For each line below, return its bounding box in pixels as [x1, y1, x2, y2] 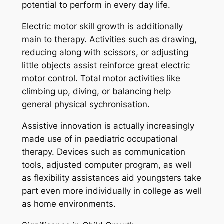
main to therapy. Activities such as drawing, [21, 34, 197, 45]
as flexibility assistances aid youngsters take [21, 173, 201, 183]
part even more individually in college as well [21, 186, 202, 196]
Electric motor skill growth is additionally [21, 21, 183, 32]
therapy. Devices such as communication [21, 147, 185, 157]
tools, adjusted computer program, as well [21, 160, 191, 170]
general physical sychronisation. [21, 99, 150, 110]
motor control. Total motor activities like [21, 73, 180, 84]
